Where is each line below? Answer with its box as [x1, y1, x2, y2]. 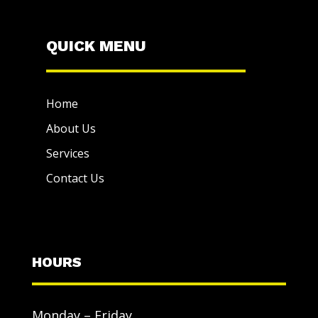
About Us [45, 121, 96, 137]
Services [45, 146, 89, 162]
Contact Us [45, 170, 104, 187]
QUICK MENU [45, 37, 146, 55]
